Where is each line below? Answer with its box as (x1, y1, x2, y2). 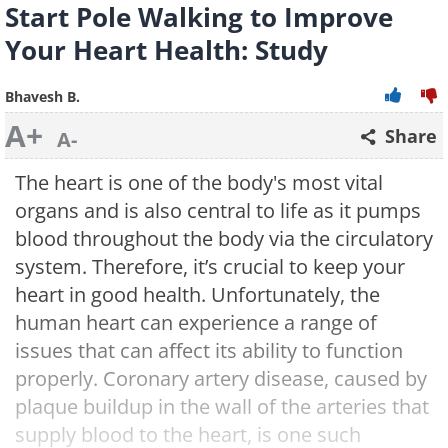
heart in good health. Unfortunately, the (15, 281, 380, 308)
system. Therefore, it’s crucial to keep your (15, 253, 405, 280)
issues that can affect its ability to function (15, 337, 403, 364)
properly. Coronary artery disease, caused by (15, 365, 427, 392)
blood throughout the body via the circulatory (15, 225, 433, 252)
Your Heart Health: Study (5, 32, 328, 68)
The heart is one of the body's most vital (15, 169, 383, 196)
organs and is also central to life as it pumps (15, 197, 421, 224)
